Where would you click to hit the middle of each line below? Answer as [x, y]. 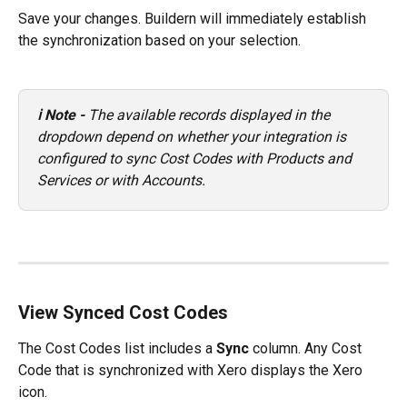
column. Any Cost [307, 349]
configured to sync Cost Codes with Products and [196, 158]
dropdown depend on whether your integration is [194, 136]
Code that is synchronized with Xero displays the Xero [192, 371]
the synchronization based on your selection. [159, 41]
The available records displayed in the [211, 114]
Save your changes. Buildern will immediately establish [194, 19]
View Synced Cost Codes [123, 313]
